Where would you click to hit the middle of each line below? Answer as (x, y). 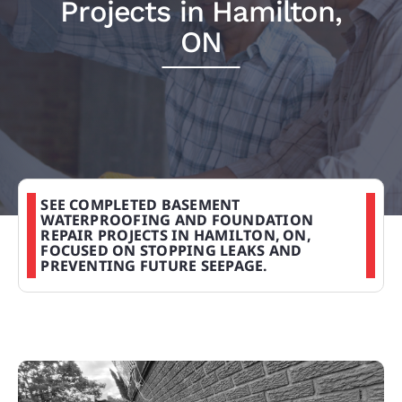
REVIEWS (55, 71)
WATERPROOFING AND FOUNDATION (177, 219)
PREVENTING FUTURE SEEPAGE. (154, 265)
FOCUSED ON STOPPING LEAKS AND (171, 250)
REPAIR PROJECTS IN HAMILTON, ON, (175, 235)
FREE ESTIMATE (79, 205)
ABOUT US (59, 138)
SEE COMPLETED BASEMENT (140, 204)
